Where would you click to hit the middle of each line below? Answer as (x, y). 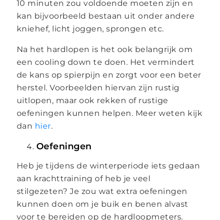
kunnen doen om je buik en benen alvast (102, 204)
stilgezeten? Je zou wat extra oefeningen (102, 191)
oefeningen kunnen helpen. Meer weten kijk (110, 113)
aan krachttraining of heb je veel (83, 178)
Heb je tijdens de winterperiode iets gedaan (108, 165)
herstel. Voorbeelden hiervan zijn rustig (98, 87)
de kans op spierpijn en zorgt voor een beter (109, 75)
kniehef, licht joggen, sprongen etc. (90, 28)
